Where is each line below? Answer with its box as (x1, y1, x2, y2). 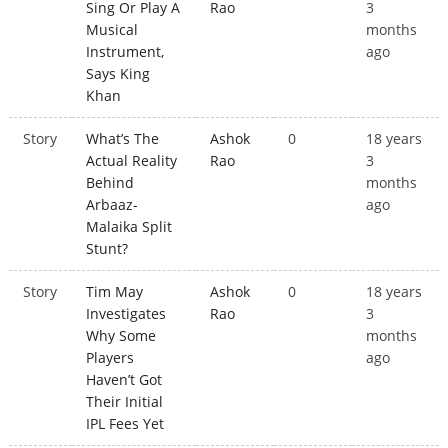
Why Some (86, 326, 157, 346)
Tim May (86, 282, 144, 302)
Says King (86, 64, 151, 84)
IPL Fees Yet (86, 414, 165, 434)
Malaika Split (86, 217, 173, 237)
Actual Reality (86, 151, 178, 171)
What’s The (86, 129, 160, 149)
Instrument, (86, 42, 165, 62)
